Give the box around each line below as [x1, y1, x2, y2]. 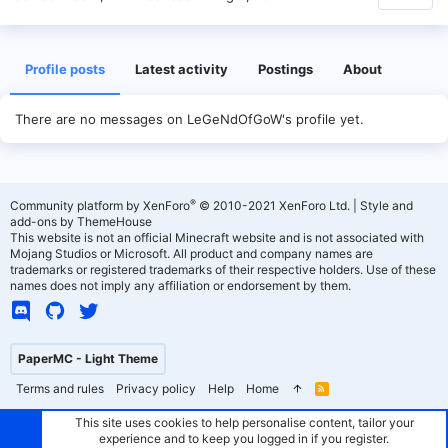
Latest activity [135, 61, 228, 77]
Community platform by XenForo [10, 198, 190, 213]
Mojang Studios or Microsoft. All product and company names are [10, 246, 373, 261]
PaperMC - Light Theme [18, 351, 158, 366]
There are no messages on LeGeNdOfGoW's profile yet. [15, 111, 364, 127]
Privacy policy [116, 381, 196, 396]
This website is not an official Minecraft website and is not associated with [10, 230, 424, 245]
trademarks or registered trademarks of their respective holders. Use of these [10, 262, 436, 277]
